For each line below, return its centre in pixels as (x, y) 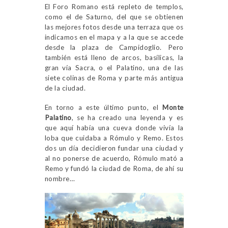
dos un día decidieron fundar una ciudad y (114, 148)
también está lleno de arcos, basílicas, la (114, 57)
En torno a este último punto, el (103, 107)
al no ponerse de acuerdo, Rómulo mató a (114, 158)
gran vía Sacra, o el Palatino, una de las (114, 67)
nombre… (60, 178)
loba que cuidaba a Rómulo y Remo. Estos (114, 138)
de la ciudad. (65, 88)
